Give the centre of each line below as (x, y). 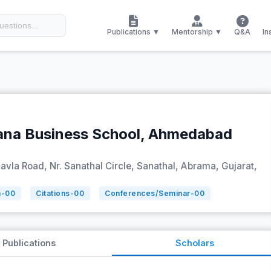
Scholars (194, 243)
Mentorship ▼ (197, 31)
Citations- (55, 193)
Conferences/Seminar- (150, 193)
